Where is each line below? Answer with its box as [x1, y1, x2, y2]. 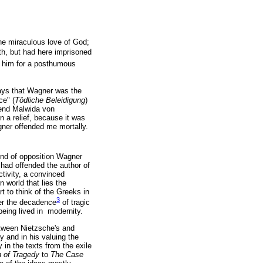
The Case [50, 249, 83, 259]
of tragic [60, 198, 90, 207]
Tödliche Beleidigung [15, 95, 85, 104]
